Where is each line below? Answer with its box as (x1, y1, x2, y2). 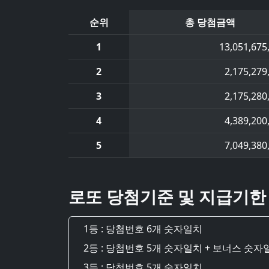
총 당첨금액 (184, 16, 235, 29)
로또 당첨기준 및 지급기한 (68, 185, 266, 208)
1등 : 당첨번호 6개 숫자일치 (83, 222, 202, 235)
